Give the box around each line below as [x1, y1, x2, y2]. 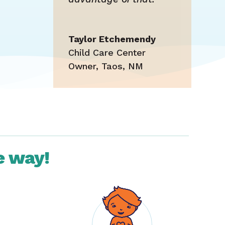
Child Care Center [68, 47, 146, 58]
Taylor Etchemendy [68, 34, 156, 45]
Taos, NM [101, 61, 143, 72]
